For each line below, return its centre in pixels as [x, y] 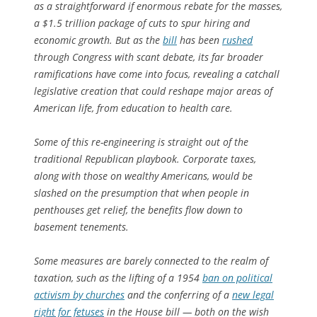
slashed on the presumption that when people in [142, 192]
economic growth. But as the [98, 40]
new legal [253, 294]
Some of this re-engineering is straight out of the [141, 142]
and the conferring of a [178, 294]
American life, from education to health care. [133, 108]
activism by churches [79, 294]
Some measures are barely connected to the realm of [151, 260]
